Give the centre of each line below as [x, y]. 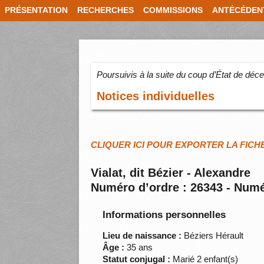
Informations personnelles [164, 215]
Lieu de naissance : [142, 236]
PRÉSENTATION [36, 10]
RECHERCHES [105, 10]
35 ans [139, 247]
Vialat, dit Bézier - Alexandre [171, 173]
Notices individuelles [156, 96]
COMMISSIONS [173, 10]
